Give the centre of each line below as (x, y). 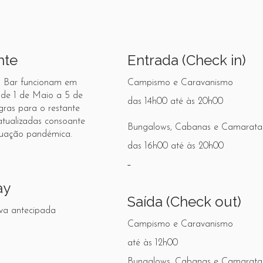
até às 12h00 (153, 243)
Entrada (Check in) (187, 60)
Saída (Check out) (185, 202)
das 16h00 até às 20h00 (176, 146)
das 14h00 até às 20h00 (176, 102)
